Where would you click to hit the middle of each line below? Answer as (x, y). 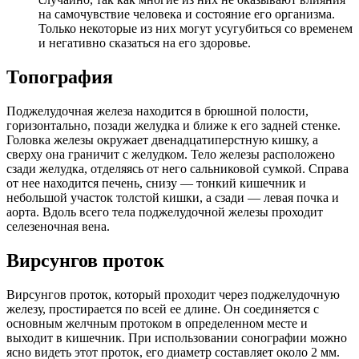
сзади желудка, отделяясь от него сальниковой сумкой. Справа (177, 168)
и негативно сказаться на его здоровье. (145, 42)
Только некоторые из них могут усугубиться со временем (196, 28)
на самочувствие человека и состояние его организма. (187, 14)
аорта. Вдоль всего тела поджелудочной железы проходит (165, 212)
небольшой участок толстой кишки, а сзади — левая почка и (173, 197)
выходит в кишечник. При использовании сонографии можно (177, 337)
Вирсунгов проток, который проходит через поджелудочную (173, 294)
